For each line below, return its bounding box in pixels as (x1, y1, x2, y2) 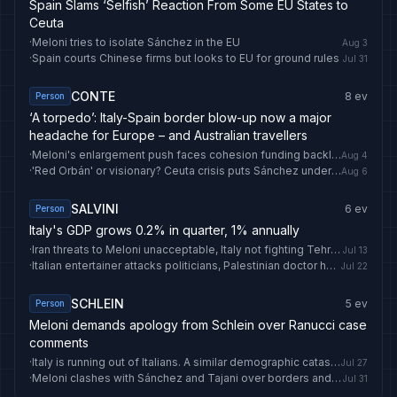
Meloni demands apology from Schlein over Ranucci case (29, 317, 367, 332)
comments (29, 335, 89, 350)
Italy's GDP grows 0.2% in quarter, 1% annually (29, 222, 300, 237)
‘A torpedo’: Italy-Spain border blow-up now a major (29, 110, 331, 125)
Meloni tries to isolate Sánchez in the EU (32, 35, 240, 49)
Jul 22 (341, 260, 368, 271)
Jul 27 (341, 356, 368, 368)
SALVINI (71, 200, 119, 216)
